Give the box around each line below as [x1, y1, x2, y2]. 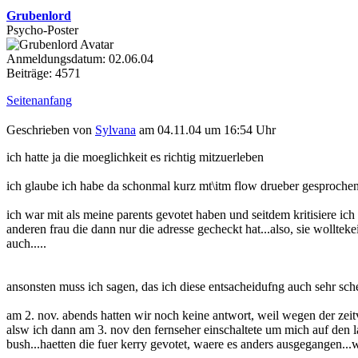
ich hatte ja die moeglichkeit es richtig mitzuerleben [6, 149, 264, 164]
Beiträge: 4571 [6, 66, 81, 80]
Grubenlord [6, 8, 71, 22]
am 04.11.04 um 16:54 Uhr [136, 122, 276, 137]
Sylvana [95, 122, 136, 137]
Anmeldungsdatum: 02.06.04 [6, 51, 153, 66]
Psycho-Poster [6, 22, 78, 37]
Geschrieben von [6, 122, 95, 137]
